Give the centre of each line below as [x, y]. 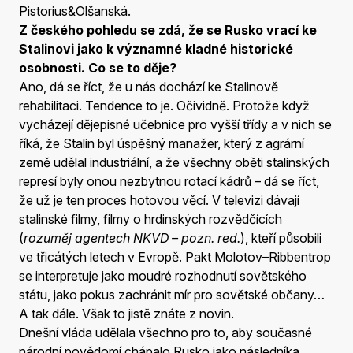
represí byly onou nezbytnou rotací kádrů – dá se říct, [169, 181]
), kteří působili [281, 238]
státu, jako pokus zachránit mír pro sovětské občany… [172, 294]
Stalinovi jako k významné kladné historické [156, 48]
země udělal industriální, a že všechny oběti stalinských [174, 162]
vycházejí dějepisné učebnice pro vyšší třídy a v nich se [175, 124]
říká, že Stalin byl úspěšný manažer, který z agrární [162, 143]
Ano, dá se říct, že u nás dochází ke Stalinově [149, 86]
